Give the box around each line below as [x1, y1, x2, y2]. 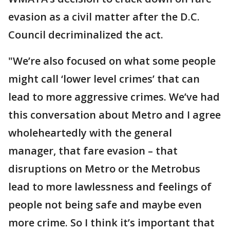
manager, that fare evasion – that [8, 144, 178, 158]
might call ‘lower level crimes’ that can [8, 72, 200, 86]
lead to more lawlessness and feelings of [8, 180, 212, 194]
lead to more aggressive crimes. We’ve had [8, 90, 220, 104]
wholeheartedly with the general [8, 126, 172, 140]
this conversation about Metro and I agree [8, 108, 221, 122]
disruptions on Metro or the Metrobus [8, 162, 200, 176]
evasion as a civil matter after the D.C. [8, 10, 200, 24]
